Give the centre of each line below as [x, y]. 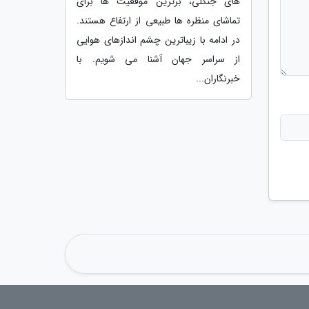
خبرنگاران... [218, 78]
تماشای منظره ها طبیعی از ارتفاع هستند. [158, 20]
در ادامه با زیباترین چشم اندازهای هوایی [158, 40]
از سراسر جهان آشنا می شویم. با [158, 59]
